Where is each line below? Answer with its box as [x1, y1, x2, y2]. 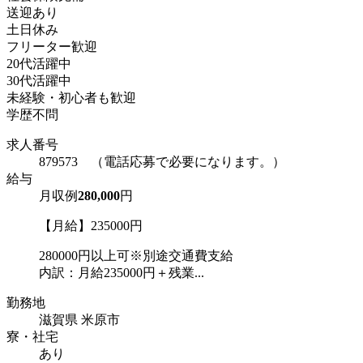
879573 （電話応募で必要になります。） [39, 155, 285, 169]
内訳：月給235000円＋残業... [39, 266, 204, 280]
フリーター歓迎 [6, 40, 97, 54]
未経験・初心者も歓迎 [6, 91, 136, 105]
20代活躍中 [6, 57, 71, 71]
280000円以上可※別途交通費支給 [39, 249, 233, 263]
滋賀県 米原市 [39, 313, 120, 327]
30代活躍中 [6, 74, 71, 88]
